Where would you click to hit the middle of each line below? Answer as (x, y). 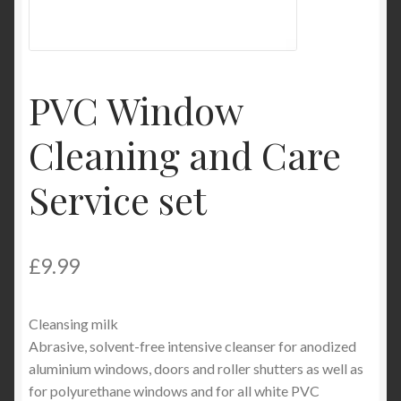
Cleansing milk (73, 323)
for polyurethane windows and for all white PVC (174, 390)
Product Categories (89, 17)
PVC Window (136, 111)
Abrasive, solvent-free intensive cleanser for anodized (192, 346)
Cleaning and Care (185, 155)
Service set (118, 200)
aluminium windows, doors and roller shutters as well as (196, 368)
